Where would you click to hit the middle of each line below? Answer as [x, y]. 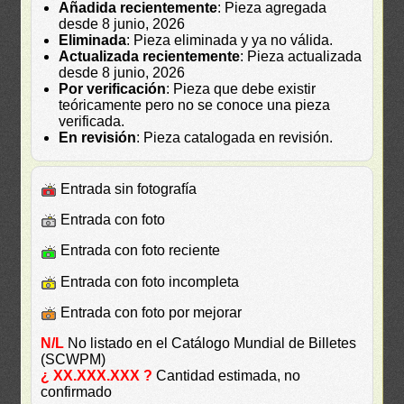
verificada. [92, 121]
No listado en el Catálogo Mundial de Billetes [211, 344]
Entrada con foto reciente [139, 251]
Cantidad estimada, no [227, 376]
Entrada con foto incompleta [148, 281]
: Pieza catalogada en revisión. [235, 137]
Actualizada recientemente [150, 56]
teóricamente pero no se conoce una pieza [195, 105]
